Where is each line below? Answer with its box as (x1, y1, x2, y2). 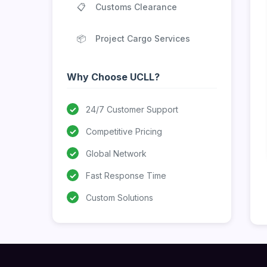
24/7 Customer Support (86, 104, 178, 114)
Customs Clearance (95, 1, 177, 12)
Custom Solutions (86, 192, 153, 203)
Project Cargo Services (95, 33, 190, 44)
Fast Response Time (86, 170, 166, 181)
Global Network (86, 148, 147, 159)
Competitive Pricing (86, 126, 162, 136)
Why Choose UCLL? (67, 70, 160, 83)
